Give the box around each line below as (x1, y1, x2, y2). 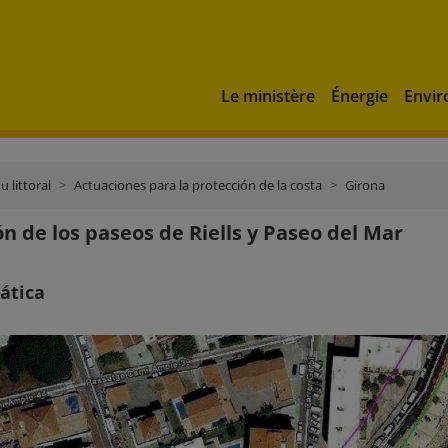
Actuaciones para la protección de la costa (74, 176, 322, 194)
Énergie (331, 84, 388, 107)
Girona (345, 176, 385, 194)
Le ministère (221, 84, 315, 107)
